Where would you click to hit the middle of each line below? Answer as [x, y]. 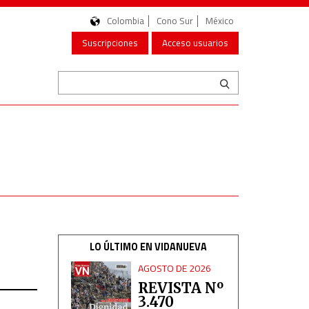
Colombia [126, 21]
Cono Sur [175, 21]
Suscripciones [110, 43]
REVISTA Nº [181, 288]
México [220, 21]
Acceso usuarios [195, 43]
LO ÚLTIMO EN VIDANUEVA [148, 247]
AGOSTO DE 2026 [175, 268]
